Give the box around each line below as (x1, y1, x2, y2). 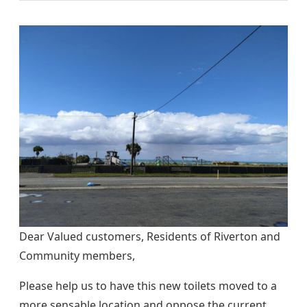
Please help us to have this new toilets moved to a (19, 278, 277, 294)
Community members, (19, 248, 135, 264)
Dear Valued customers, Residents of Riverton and (19, 229, 280, 245)
